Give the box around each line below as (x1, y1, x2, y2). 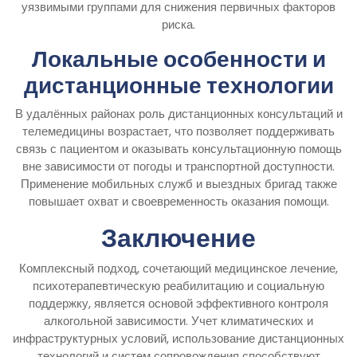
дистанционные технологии (23, 69, 334, 101)
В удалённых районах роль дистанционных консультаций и (14, 104, 343, 122)
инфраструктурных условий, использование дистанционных (13, 329, 344, 347)
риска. (162, 15, 195, 33)
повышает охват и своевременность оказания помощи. (28, 192, 329, 210)
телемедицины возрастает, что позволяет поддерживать (22, 122, 335, 139)
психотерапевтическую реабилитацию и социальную (33, 277, 324, 294)
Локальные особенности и (31, 43, 326, 75)
